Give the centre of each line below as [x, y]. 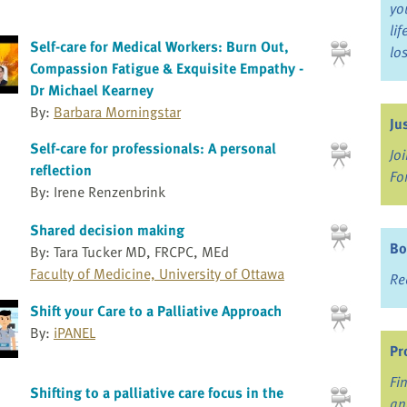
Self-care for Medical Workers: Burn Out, [159, 47]
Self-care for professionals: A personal [153, 149]
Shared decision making [107, 229]
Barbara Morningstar [117, 112]
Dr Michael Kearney [91, 90]
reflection [60, 170]
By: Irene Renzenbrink [97, 192]
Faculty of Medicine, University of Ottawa [157, 273]
